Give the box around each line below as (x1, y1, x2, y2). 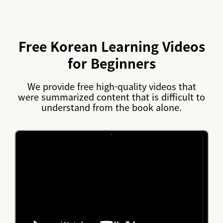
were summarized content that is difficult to (18, 90, 205, 104)
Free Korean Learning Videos (18, 36, 205, 56)
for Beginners (67, 53, 156, 73)
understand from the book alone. (41, 101, 182, 114)
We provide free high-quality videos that (27, 80, 196, 93)
